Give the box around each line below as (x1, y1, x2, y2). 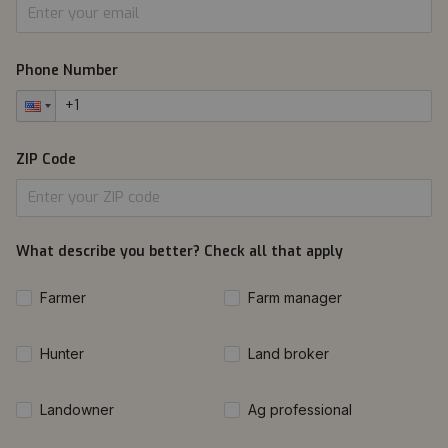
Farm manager (248, 289, 342, 306)
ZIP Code (16, 149, 76, 169)
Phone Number (16, 60, 118, 80)
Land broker (248, 345, 329, 362)
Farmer (40, 289, 86, 306)
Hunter (40, 345, 84, 362)
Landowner (40, 401, 114, 418)
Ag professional (248, 401, 352, 418)
